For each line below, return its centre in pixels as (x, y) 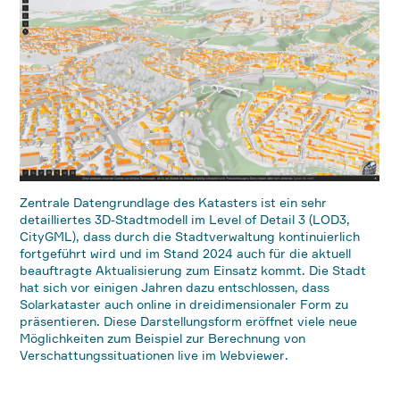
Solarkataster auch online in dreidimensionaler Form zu (184, 304)
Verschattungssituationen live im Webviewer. (154, 355)
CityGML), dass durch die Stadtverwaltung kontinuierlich (190, 236)
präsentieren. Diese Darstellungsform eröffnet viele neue (189, 321)
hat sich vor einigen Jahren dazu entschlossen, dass (175, 287)
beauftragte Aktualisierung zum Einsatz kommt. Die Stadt (193, 270)
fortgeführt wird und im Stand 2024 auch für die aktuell (186, 253)
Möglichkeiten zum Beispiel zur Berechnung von (163, 338)
